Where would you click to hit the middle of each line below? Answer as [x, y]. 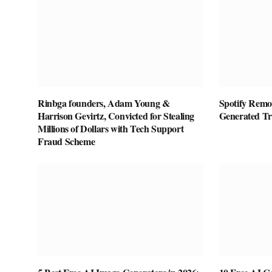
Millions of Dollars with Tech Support [111, 128]
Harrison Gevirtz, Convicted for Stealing [116, 115]
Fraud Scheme [66, 141]
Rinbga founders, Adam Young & [104, 103]
